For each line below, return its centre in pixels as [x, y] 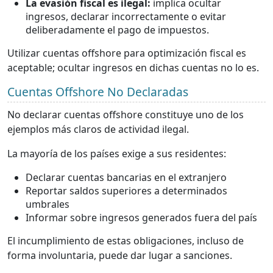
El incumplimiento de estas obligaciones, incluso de [126, 240]
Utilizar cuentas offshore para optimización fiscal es [127, 53]
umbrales [48, 204]
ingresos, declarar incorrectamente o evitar [126, 16]
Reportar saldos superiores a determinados [126, 190]
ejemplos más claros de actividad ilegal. [98, 129]
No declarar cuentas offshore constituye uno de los [126, 114]
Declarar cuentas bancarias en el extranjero [126, 177]
